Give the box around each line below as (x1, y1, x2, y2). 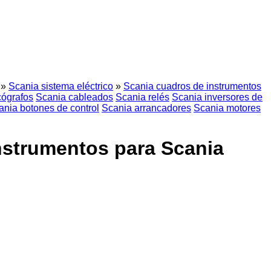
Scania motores (194, 103, 261, 113)
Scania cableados (36, 92, 113, 102)
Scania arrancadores (102, 103, 191, 113)
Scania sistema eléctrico (8, 81, 113, 91)
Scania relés (116, 92, 169, 102)
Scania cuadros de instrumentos (123, 81, 261, 91)
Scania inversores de (172, 92, 263, 102)
